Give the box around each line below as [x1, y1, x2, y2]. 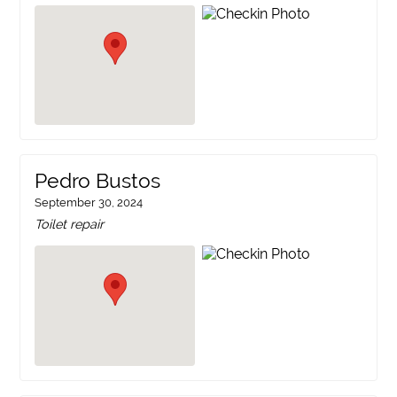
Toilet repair [35, 216, 105, 232]
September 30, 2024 [35, 196, 144, 210]
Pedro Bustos [35, 169, 161, 193]
